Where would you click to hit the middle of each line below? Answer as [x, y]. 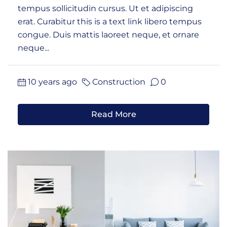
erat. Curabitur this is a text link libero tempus [110, 21]
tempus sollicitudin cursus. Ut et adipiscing [105, 8]
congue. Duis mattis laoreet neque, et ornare [108, 34]
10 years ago [52, 82]
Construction [119, 82]
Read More [113, 114]
